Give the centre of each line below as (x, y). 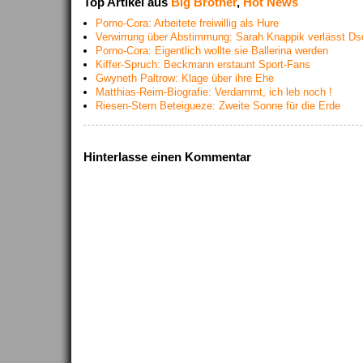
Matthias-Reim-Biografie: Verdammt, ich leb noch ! (214, 92)
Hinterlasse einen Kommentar (167, 157)
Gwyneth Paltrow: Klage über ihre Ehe (185, 78)
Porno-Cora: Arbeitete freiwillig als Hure (187, 23)
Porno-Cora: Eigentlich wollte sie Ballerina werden (212, 51)
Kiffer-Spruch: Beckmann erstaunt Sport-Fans (203, 64)
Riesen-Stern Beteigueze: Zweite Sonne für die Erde (218, 106)
